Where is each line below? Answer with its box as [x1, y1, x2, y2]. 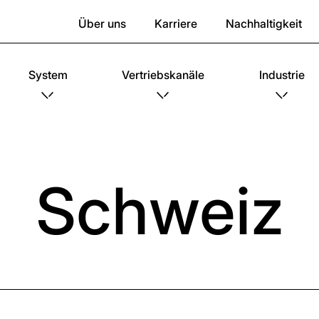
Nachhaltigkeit [226, 16, 302, 31]
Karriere [155, 16, 197, 31]
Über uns [78, 16, 126, 31]
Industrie [258, 68, 305, 82]
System [28, 68, 68, 82]
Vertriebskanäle [122, 68, 205, 82]
